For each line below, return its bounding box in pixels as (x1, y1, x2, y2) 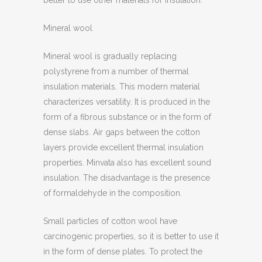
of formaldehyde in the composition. (43, 188, 182, 198)
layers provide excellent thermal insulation (43, 143, 204, 152)
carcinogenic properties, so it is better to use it (43, 232, 219, 241)
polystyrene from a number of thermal (43, 67, 189, 76)
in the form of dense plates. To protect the (43, 247, 202, 256)
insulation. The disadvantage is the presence (43, 173, 210, 182)
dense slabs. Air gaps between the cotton (43, 127, 200, 137)
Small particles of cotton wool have (43, 216, 177, 226)
